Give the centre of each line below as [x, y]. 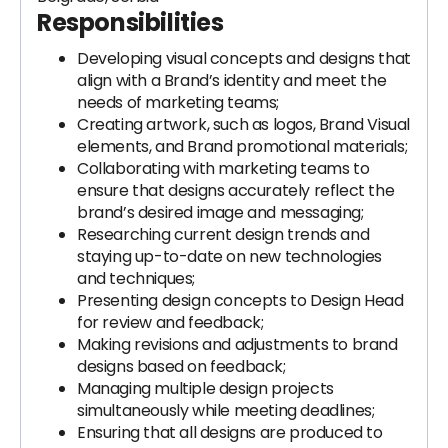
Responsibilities [130, 22]
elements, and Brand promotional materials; [242, 146]
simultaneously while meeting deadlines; [226, 410]
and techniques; [136, 278]
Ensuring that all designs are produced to [230, 432]
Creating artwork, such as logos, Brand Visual [244, 124]
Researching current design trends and [223, 234]
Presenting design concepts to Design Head [240, 300]
